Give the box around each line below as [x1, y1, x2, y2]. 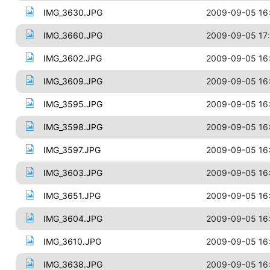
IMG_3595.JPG [43, 99, 102, 109]
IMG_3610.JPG [43, 236, 101, 246]
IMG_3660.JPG [43, 30, 102, 40]
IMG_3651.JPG [43, 190, 101, 201]
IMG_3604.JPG [43, 213, 102, 224]
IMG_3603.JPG [43, 168, 102, 178]
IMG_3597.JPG [43, 145, 101, 155]
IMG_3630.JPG [43, 7, 102, 17]
